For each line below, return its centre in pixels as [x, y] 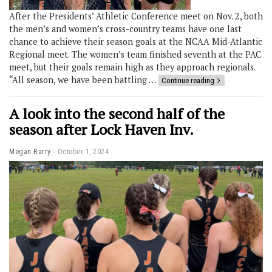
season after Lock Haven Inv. [101, 129]
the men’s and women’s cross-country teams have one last [125, 29]
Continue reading [188, 80]
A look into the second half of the [117, 113]
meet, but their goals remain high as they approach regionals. [132, 67]
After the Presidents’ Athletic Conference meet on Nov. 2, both [136, 16]
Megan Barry [30, 151]
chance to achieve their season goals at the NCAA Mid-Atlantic [136, 41]
